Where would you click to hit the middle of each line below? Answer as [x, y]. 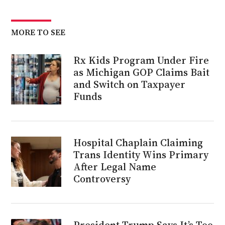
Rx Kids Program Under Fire [141, 60]
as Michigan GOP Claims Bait [142, 72]
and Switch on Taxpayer [130, 84]
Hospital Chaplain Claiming [138, 142]
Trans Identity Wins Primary [141, 154]
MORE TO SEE [38, 32]
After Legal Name [115, 166]
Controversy [102, 179]
